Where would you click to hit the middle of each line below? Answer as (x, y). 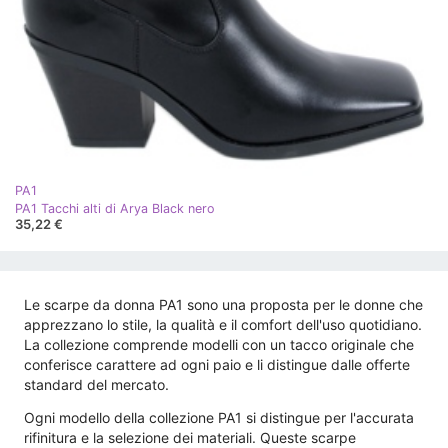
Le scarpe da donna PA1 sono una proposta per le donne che (223, 305)
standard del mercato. (96, 385)
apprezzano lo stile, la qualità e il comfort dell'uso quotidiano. (223, 325)
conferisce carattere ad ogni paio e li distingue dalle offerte (217, 365)
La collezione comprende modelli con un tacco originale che (219, 345)
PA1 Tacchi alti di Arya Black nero (115, 208)
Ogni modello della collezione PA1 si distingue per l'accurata (219, 418)
